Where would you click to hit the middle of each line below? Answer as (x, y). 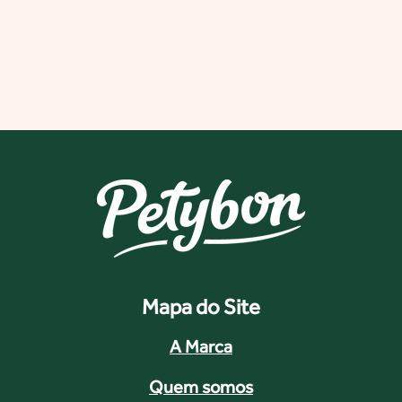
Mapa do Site (201, 306)
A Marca (201, 346)
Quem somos (201, 386)
